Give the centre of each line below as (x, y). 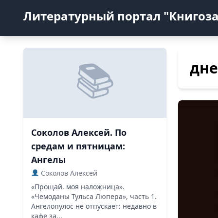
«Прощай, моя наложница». (78, 187)
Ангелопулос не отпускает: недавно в (94, 206)
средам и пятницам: (78, 146)
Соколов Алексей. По (79, 132)
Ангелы (48, 160)
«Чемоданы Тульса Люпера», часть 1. (94, 196)
